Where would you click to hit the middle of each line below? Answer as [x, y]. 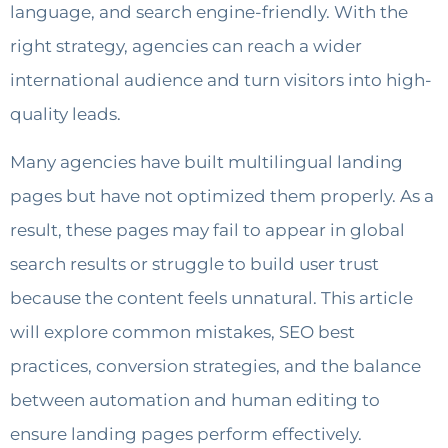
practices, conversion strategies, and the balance [215, 366]
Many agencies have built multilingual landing [206, 162]
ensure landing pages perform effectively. [186, 434]
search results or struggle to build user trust [194, 264]
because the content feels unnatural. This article [211, 298]
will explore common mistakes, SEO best [182, 332]
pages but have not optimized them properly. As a [222, 196]
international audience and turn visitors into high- [221, 79]
